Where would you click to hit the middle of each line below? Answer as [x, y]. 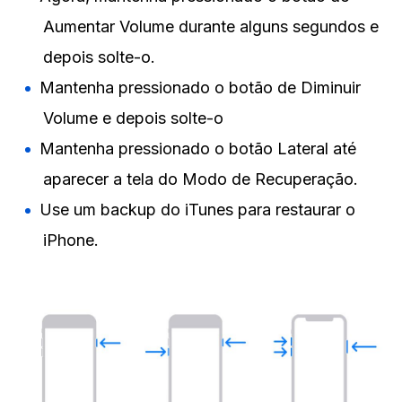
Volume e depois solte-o [133, 118]
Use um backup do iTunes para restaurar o [197, 209]
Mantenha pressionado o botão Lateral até [198, 148]
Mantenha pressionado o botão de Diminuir [200, 87]
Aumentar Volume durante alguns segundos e [211, 26]
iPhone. [71, 240]
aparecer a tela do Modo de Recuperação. [201, 179]
